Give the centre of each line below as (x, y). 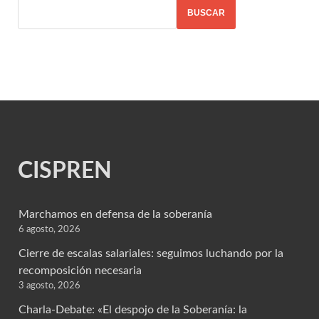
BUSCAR (206, 13)
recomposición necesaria (80, 271)
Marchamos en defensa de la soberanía (115, 215)
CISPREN (65, 171)
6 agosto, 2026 (49, 230)
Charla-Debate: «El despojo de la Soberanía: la (133, 310)
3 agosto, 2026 (49, 286)
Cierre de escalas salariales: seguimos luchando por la (151, 254)
